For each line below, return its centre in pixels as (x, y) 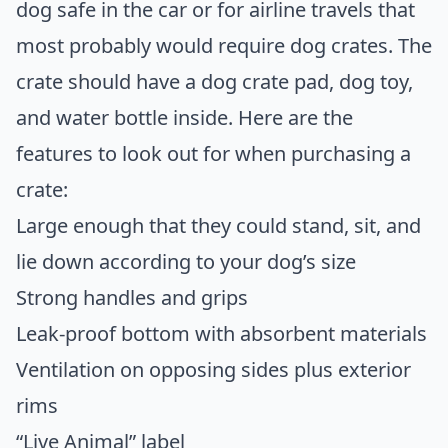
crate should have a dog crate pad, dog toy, (214, 81)
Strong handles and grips (132, 297)
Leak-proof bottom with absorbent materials (221, 333)
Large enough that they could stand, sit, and (218, 225)
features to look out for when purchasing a (213, 153)
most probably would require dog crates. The (224, 45)
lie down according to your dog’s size (186, 261)
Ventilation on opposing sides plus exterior (213, 369)
